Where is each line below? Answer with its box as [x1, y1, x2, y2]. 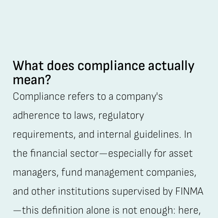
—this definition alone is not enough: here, [12, 203, 201, 217]
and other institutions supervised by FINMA [12, 184, 203, 198]
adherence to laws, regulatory [12, 109, 144, 122]
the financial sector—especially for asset [12, 146, 193, 160]
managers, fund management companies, [12, 165, 197, 179]
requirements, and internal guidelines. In [12, 127, 192, 141]
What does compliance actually [12, 57, 195, 74]
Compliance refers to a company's [12, 90, 163, 103]
